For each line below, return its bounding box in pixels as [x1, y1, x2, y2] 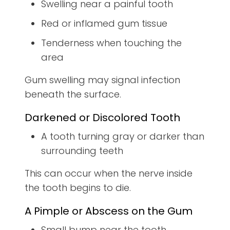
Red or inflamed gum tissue [41, 17, 167, 30]
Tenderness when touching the [41, 36, 182, 50]
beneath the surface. [25, 88, 121, 101]
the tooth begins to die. [25, 181, 131, 195]
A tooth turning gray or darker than [41, 130, 204, 143]
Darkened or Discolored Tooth [25, 110, 180, 125]
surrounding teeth [41, 144, 123, 158]
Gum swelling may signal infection [25, 73, 180, 87]
